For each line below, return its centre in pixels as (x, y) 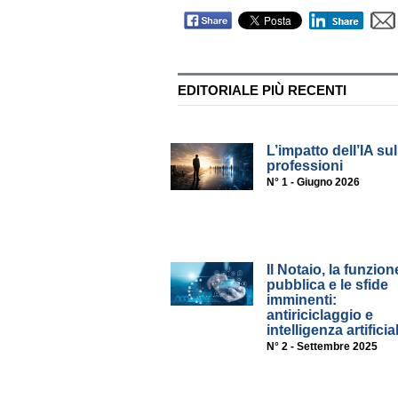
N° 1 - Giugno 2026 (314, 183)
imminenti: (302, 300)
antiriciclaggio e (320, 315)
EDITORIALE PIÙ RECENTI (262, 91)
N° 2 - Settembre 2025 (322, 347)
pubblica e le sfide (328, 285)
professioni (305, 166)
